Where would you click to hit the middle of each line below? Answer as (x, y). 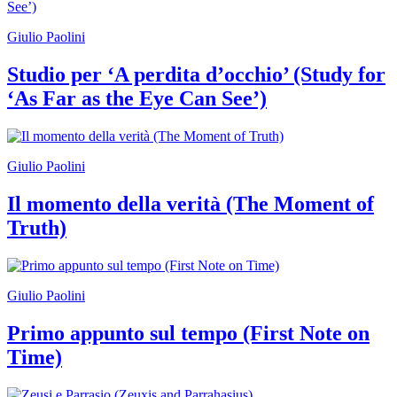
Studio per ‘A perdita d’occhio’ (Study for (196, 75)
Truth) (37, 228)
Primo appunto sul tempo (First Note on (188, 333)
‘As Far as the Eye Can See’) (137, 99)
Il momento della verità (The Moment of (191, 204)
